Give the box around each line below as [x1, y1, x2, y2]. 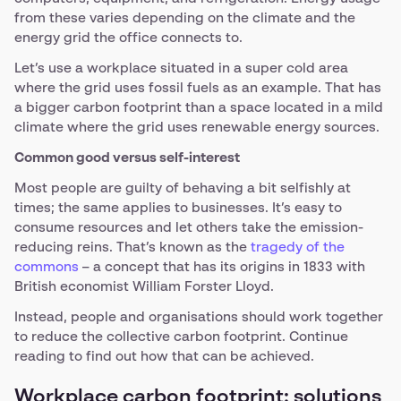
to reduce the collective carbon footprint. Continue [14, 330, 348, 344]
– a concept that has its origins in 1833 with [79, 260, 365, 274]
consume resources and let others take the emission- [14, 221, 363, 235]
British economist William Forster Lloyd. [14, 280, 274, 294]
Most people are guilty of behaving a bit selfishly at [14, 182, 351, 195]
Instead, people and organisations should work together [14, 311, 383, 324]
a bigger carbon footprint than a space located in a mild [14, 101, 383, 115]
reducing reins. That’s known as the [14, 241, 251, 254]
